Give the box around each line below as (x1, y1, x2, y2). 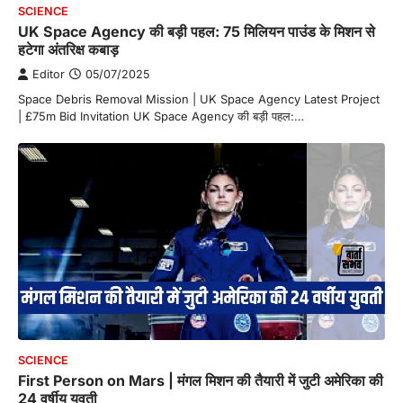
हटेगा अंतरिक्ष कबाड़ (18, 40, 119, 58)
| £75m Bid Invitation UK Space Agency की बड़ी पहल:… (18, 108, 304, 123)
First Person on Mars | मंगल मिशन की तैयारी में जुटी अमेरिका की (18, 372, 383, 390)
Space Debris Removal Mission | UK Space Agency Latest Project (18, 91, 380, 106)
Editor (32, 67, 65, 81)
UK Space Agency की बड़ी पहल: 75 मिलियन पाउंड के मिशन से (18, 22, 375, 40)
